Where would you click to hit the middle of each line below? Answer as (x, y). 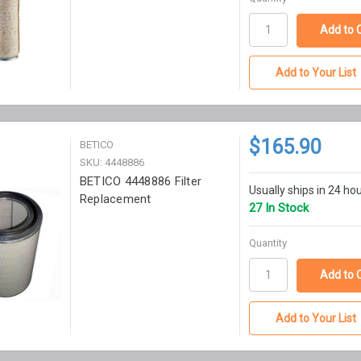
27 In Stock (278, 208)
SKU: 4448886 (112, 163)
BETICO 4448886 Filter (141, 182)
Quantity (268, 243)
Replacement (115, 199)
